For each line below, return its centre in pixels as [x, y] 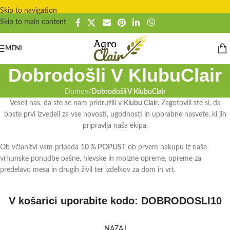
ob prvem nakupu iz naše [166, 147]
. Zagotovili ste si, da [189, 103]
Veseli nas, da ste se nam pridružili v [66, 103]
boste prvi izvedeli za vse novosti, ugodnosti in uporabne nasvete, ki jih [115, 114]
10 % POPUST [103, 147]
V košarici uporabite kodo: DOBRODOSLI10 [115, 201]
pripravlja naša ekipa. [115, 126]
